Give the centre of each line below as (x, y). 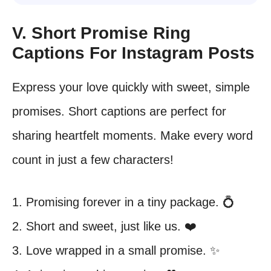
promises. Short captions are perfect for (119, 111)
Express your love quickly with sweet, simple (131, 87)
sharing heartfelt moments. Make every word (132, 135)
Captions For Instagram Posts (133, 53)
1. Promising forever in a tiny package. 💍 (123, 202)
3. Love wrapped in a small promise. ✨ (116, 250)
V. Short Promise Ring (101, 33)
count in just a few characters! (93, 160)
